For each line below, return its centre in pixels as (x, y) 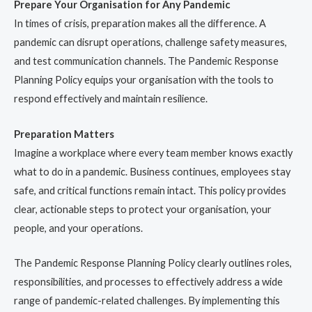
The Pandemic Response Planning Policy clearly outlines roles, (153, 263)
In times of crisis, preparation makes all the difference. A (140, 24)
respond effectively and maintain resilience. (111, 99)
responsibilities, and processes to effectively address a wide (148, 281)
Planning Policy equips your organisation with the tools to (144, 80)
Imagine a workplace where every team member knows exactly (153, 153)
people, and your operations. (78, 228)
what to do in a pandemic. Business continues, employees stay (152, 171)
